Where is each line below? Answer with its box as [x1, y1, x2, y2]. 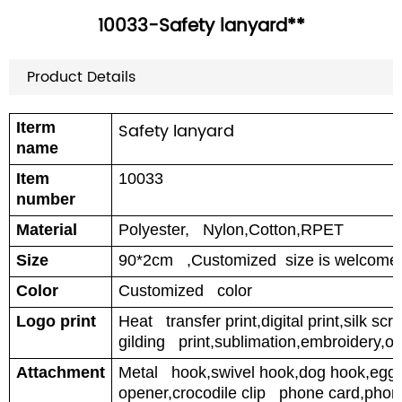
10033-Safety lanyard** [97, 12, 305, 41]
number [16, 190, 75, 208]
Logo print [16, 312, 96, 330]
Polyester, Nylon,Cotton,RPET [118, 221, 344, 239]
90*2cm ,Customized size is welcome [118, 251, 398, 269]
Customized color [118, 282, 252, 300]
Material [16, 221, 77, 239]
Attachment [16, 363, 105, 381]
